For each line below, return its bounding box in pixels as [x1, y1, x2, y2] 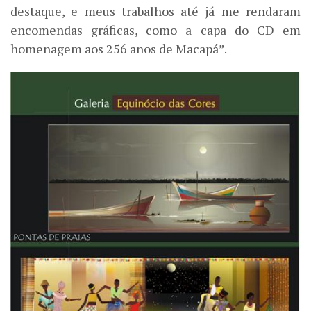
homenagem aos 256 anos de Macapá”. [10, 40, 227, 57]
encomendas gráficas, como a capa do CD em [10, 21, 301, 38]
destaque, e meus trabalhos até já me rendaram [10, 2, 301, 19]
